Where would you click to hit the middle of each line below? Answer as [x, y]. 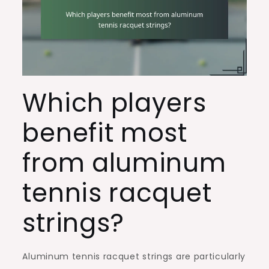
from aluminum [124, 163]
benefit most [105, 133]
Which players [114, 103]
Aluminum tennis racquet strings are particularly [134, 256]
